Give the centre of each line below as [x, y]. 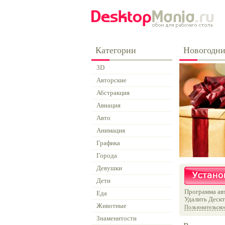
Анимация [111, 130]
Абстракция [113, 93]
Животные [111, 206]
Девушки [109, 168]
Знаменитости [117, 218]
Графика [108, 143]
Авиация [108, 105]
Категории [116, 50]
